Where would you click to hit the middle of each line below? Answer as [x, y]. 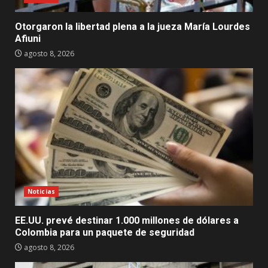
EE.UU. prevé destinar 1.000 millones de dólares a [127, 221]
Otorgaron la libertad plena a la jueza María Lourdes [133, 27]
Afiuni [28, 39]
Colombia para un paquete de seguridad [105, 233]
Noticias [41, 192]
